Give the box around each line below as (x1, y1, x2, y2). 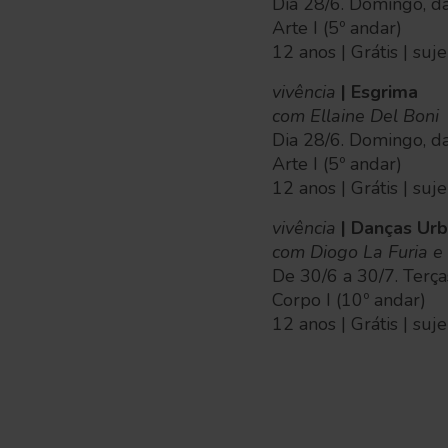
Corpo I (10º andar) (272, 288, 426, 312)
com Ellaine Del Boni (272, 104, 439, 128)
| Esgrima (336, 80, 418, 104)
